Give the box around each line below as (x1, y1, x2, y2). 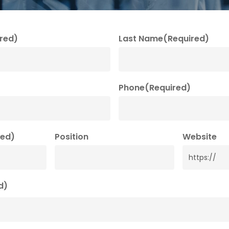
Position (54, 131, 88, 143)
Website (182, 131, 217, 143)
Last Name (119, 33, 163, 44)
